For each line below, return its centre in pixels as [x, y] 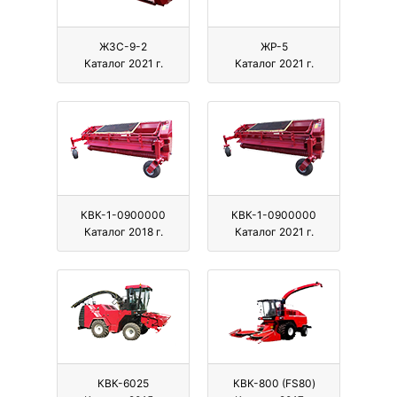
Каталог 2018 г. [123, 232]
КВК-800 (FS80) [274, 384]
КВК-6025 [123, 384]
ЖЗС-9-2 [123, 47]
